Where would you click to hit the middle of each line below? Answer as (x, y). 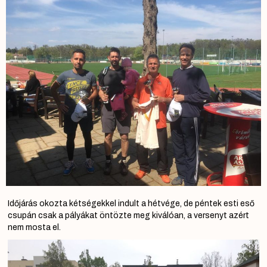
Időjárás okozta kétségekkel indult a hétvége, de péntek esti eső (131, 203)
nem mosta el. (34, 227)
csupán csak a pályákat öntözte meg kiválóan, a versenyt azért (128, 215)
